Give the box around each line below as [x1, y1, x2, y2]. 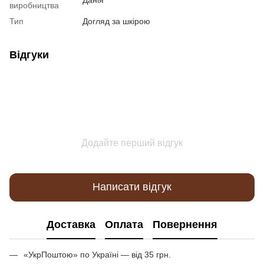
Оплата [105, 219, 143, 231]
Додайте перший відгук [81, 137, 183, 148]
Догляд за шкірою [82, 16, 150, 26]
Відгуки [9, 48, 49, 61]
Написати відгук [93, 181, 171, 193]
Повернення [153, 219, 217, 231]
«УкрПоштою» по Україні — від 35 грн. [24, 249, 171, 259]
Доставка [47, 219, 95, 231]
